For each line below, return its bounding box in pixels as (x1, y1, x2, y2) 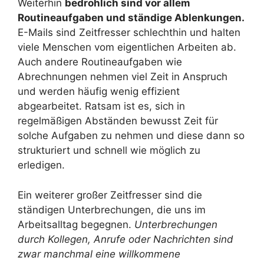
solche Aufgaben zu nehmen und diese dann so (18, 130, 245, 141)
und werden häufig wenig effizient (18, 85, 180, 97)
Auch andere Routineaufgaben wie (18, 56, 182, 68)
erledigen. (18, 159, 65, 171)
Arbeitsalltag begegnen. (18, 218, 134, 230)
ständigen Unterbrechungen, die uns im (18, 203, 206, 216)
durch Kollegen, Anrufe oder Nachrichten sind (18, 233, 233, 245)
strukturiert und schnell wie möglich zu (18, 144, 200, 156)
